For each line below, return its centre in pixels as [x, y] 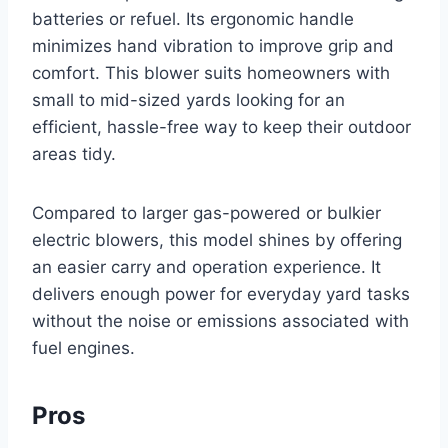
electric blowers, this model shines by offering [217, 239]
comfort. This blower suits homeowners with [211, 72]
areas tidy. [74, 153]
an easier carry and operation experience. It [206, 266]
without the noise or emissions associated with [220, 320]
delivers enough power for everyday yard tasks [221, 293]
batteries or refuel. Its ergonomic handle [193, 18]
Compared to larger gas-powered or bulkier [206, 212]
